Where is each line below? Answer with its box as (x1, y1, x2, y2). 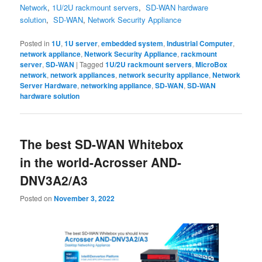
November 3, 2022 (54, 193, 115, 204)
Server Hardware (20, 80, 78, 91)
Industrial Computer (167, 37, 233, 49)
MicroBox (195, 58, 228, 70)
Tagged (80, 58, 104, 69)
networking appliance (81, 80, 152, 91)
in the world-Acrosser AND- (20, 153, 182, 171)
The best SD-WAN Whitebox (20, 135, 184, 153)
